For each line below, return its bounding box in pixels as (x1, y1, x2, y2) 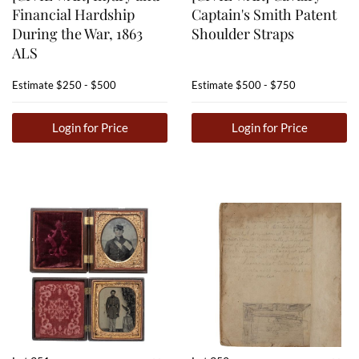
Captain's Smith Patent (192, 5, 337, 25)
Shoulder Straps (192, 24, 294, 44)
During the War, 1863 (12, 24, 143, 44)
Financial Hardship (12, 5, 135, 25)
